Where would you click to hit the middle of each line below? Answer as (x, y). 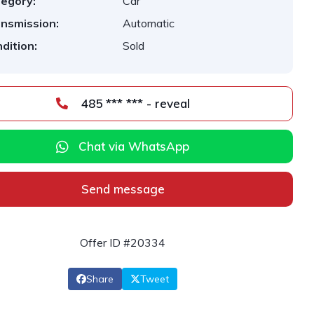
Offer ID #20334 (123, 243)
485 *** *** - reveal (168, 103)
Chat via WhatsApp (134, 146)
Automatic (149, 23)
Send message (123, 189)
